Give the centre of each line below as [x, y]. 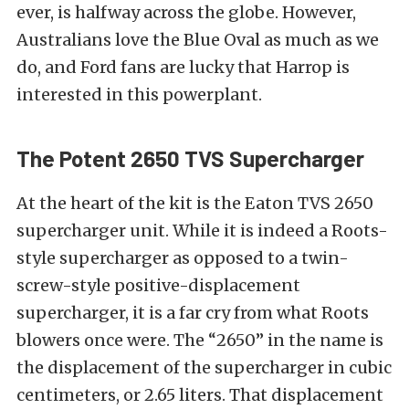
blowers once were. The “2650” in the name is [200, 340]
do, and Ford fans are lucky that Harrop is [183, 67]
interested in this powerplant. [139, 94]
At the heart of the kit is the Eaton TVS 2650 [195, 203]
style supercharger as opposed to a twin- [183, 257]
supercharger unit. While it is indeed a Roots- [202, 230]
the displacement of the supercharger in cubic [204, 367]
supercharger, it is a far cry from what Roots [193, 312]
